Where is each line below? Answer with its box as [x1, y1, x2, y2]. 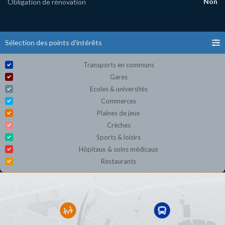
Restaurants [101, 157, 136, 166]
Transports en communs [83, 61, 154, 69]
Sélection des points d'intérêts [5, 38, 102, 47]
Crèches [106, 121, 131, 130]
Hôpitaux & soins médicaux [79, 145, 158, 154]
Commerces [101, 97, 136, 105]
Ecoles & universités [89, 85, 148, 93]
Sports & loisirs [96, 133, 141, 142]
